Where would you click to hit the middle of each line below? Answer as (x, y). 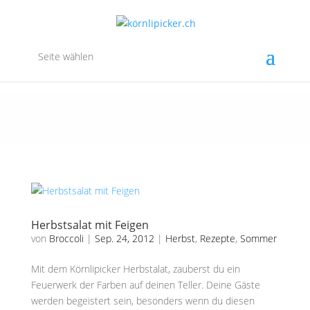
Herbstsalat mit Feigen (90, 225)
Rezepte (217, 238)
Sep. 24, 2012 (124, 238)
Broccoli (66, 238)
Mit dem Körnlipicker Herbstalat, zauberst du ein (135, 269)
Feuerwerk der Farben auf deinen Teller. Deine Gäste (145, 285)
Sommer (258, 238)
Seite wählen (65, 56)
